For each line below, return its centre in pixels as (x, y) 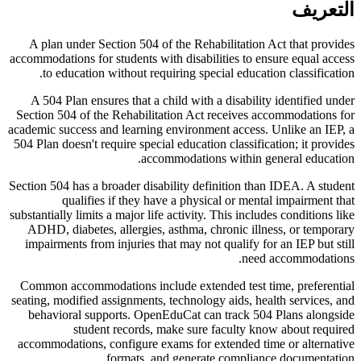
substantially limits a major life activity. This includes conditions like (182, 214)
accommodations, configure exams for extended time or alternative (186, 343)
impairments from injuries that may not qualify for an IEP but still (190, 243)
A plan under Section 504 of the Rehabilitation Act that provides (192, 44)
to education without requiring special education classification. (199, 73)
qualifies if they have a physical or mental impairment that (208, 200)
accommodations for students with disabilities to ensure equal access (182, 58)
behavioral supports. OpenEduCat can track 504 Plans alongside (191, 314)
